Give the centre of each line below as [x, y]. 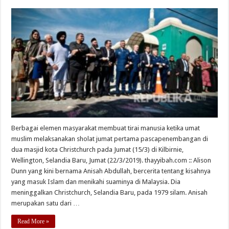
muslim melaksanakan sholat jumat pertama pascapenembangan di [110, 139]
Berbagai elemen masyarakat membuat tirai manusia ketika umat [106, 128]
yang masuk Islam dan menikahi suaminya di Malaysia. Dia [96, 182]
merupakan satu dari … [46, 203]
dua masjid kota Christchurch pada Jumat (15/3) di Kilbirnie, [98, 150]
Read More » [33, 222]
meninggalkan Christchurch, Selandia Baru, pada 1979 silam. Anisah [110, 193]
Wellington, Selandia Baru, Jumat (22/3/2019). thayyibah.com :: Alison [111, 161]
